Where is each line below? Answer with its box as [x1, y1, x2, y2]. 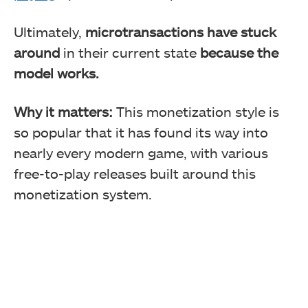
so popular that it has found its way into [14, 123, 268, 140]
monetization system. [14, 185, 152, 202]
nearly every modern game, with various [14, 144, 268, 161]
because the [200, 43, 278, 60]
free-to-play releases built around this [14, 164, 256, 181]
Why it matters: [14, 102, 113, 120]
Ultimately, [14, 23, 85, 40]
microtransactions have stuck [85, 23, 276, 40]
